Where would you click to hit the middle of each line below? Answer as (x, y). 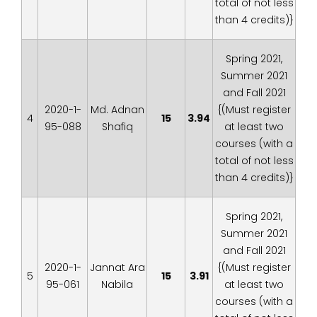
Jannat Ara (117, 267)
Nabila (117, 284)
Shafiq (117, 127)
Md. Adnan (117, 110)
